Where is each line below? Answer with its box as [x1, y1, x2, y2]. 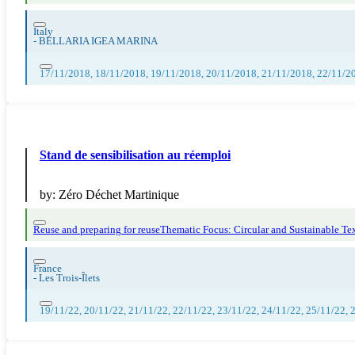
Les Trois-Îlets [39, 272, 100, 284]
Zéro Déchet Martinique [59, 187, 179, 201]
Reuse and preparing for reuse [33, 223, 160, 235]
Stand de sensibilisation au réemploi [40, 147, 231, 162]
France [33, 262, 62, 274]
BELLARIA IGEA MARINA [39, 35, 158, 47]
